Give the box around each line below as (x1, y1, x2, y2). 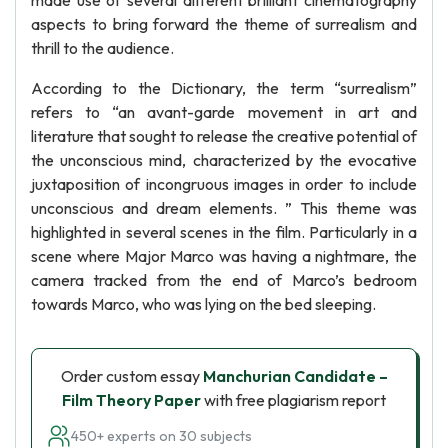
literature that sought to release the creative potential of (31, 126, 417, 146)
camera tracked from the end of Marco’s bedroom (31, 270, 417, 290)
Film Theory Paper (62, 390, 201, 410)
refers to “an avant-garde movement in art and (31, 102, 417, 122)
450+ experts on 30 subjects (71, 427, 252, 445)
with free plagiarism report (201, 390, 386, 410)
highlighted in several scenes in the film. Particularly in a (31, 222, 417, 242)
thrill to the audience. (31, 38, 174, 58)
